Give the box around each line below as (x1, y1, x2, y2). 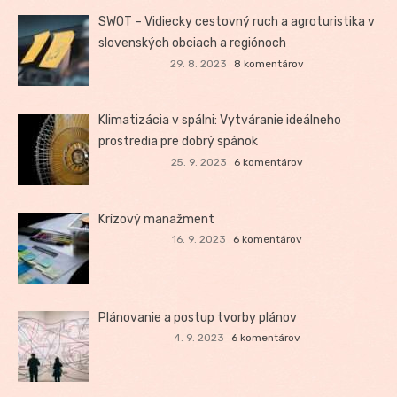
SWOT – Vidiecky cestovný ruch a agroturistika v (98, 14, 376, 30)
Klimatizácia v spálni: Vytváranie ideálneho (98, 113, 342, 128)
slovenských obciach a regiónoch (98, 35, 287, 51)
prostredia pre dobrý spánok (98, 134, 259, 150)
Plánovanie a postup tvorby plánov (98, 309, 298, 325)
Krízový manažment (98, 211, 215, 227)
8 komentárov (233, 57, 304, 70)
